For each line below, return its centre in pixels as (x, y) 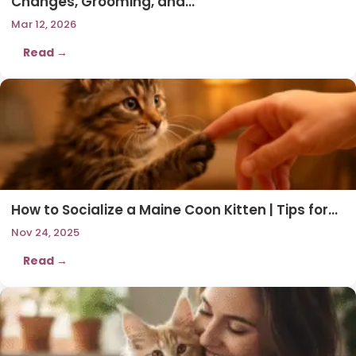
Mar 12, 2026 (44, 24)
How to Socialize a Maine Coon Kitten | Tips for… (174, 209)
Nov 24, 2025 (45, 232)
